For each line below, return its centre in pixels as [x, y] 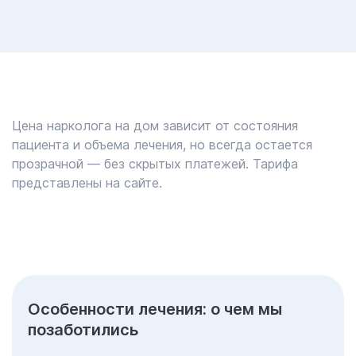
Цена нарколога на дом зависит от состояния [155, 126]
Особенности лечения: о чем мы [155, 309]
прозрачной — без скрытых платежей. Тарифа [155, 164]
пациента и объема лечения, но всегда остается [162, 145]
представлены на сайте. [89, 183]
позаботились [83, 330]
